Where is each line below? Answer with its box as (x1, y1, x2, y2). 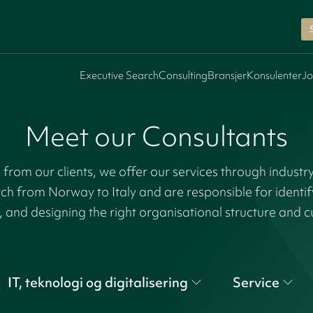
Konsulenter (247, 68, 302, 82)
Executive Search (80, 68, 159, 82)
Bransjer (208, 68, 247, 82)
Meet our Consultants (25, 117, 288, 155)
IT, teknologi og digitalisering (8, 273, 188, 291)
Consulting (159, 68, 208, 82)
